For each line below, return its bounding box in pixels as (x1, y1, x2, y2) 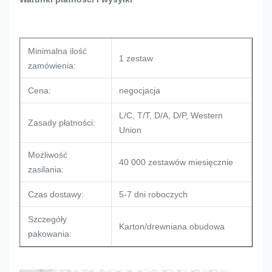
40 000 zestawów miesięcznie (119, 157, 233, 167)
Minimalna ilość (28, 46, 87, 56)
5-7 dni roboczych (119, 189, 188, 199)
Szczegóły (28, 214, 67, 224)
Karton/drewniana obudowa (119, 222, 225, 231)
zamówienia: (28, 61, 76, 70)
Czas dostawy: (28, 189, 84, 199)
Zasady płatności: (28, 118, 95, 127)
